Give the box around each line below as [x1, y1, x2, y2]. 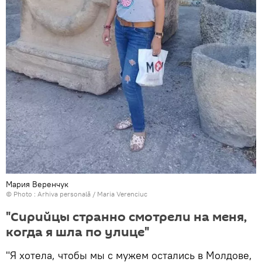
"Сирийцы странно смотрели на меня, [6, 208, 247, 226]
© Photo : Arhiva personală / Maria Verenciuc [6, 189, 147, 199]
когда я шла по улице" [6, 223, 149, 242]
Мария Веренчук [6, 179, 68, 190]
